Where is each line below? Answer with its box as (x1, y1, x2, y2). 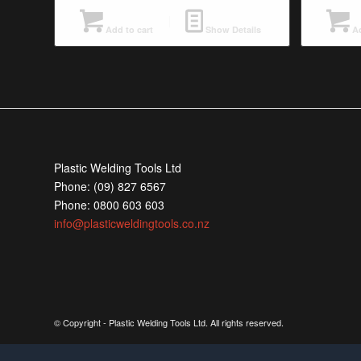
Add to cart (102, 23, 153, 35)
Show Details (203, 23, 262, 35)
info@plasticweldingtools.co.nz (54, 214, 210, 231)
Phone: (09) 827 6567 (54, 177, 166, 194)
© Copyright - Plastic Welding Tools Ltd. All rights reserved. (54, 316, 284, 330)
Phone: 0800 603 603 (54, 196, 164, 213)
